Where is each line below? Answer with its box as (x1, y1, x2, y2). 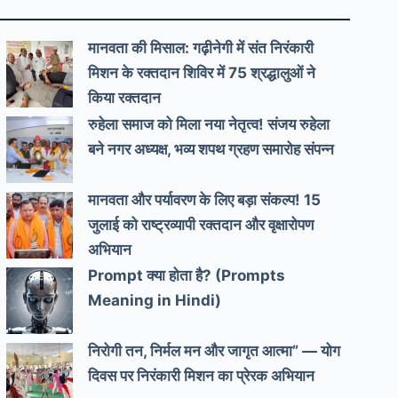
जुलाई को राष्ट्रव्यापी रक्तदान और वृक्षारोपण (88, 215, 314, 234)
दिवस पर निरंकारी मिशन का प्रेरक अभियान (88, 367, 315, 386)
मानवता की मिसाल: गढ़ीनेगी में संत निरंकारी (88, 39, 314, 58)
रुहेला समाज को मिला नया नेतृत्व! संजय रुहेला (88, 115, 330, 133)
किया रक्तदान (88, 89, 162, 107)
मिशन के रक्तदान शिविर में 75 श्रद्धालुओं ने (88, 64, 316, 83)
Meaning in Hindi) (88, 291, 222, 310)
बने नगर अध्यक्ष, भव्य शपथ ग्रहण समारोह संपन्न (88, 139, 335, 158)
